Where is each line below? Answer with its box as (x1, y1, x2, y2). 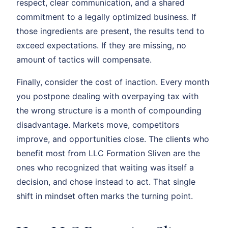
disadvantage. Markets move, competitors (16, 120, 179, 130)
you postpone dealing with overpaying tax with (16, 91, 198, 101)
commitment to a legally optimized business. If (16, 12, 196, 22)
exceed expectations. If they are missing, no (16, 40, 186, 50)
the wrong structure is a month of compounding (16, 105, 202, 116)
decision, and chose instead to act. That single (16, 177, 195, 187)
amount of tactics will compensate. (16, 54, 152, 65)
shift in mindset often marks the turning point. (16, 191, 193, 201)
